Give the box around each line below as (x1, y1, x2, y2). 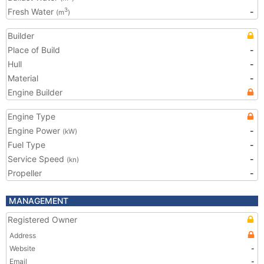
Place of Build (8, 45, 60, 55)
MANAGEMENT (9, 196, 68, 206)
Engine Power (8, 126, 62, 136)
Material (8, 73, 38, 83)
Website (9, 244, 35, 253)
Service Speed (8, 154, 67, 164)
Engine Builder (8, 87, 62, 97)
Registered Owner (8, 214, 77, 225)
